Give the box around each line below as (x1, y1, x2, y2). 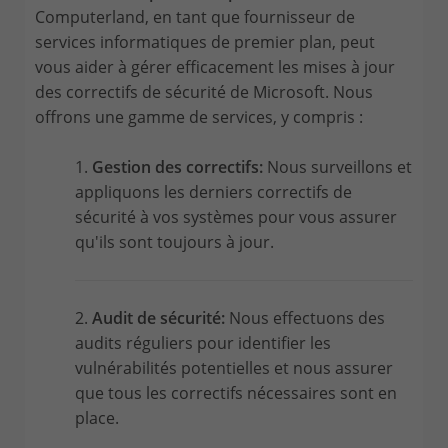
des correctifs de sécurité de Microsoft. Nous (35, 80, 373, 103)
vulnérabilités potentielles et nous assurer (75, 356, 393, 379)
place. (75, 406, 119, 429)
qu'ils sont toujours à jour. (75, 230, 274, 253)
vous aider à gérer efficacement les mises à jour (35, 55, 395, 78)
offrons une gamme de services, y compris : (35, 105, 363, 128)
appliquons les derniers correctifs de (75, 180, 352, 203)
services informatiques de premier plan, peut (35, 30, 375, 53)
